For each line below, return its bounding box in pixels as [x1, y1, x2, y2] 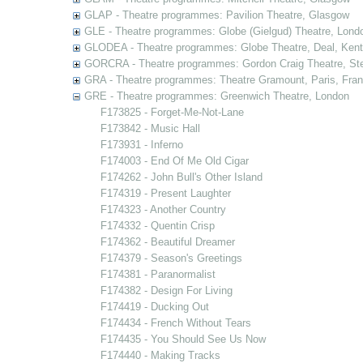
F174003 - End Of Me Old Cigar [100, 155, 249, 167]
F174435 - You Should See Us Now [100, 333, 266, 345]
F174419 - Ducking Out [100, 301, 209, 313]
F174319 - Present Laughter [100, 187, 231, 199]
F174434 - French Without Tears [100, 317, 251, 329]
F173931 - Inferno [100, 139, 183, 151]
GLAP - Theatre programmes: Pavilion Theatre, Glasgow [83, 9, 349, 21]
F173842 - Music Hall [100, 122, 200, 135]
